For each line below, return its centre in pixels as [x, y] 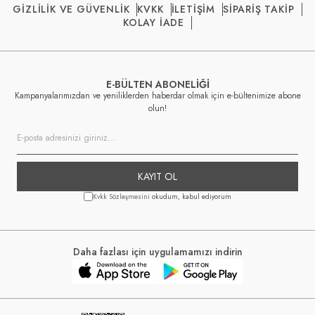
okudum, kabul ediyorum [191, 196]
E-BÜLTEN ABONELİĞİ [157, 84]
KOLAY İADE [154, 22]
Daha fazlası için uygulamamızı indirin [157, 251]
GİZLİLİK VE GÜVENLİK [71, 9]
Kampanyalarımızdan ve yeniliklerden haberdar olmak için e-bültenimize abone [157, 95]
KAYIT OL [157, 176]
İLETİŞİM [193, 9]
